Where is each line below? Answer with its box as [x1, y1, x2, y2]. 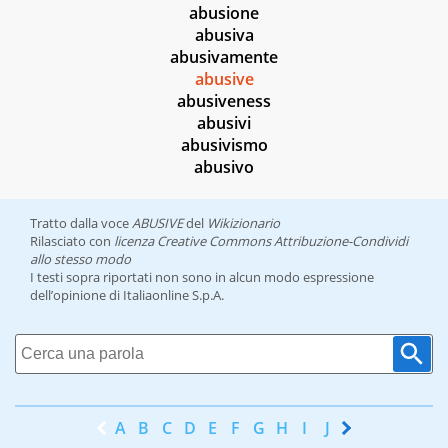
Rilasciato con [30, 232, 114, 251]
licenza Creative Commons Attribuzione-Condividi [114, 232, 408, 251]
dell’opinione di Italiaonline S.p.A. [30, 286, 224, 305]
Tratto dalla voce [30, 214, 132, 233]
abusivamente [170, 46, 278, 69]
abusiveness [177, 90, 271, 113]
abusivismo [180, 134, 268, 157]
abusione [189, 2, 259, 25]
